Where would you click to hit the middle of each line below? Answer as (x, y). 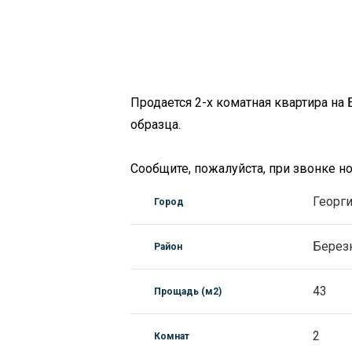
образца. (155, 125)
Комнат (171, 336)
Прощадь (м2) (187, 291)
